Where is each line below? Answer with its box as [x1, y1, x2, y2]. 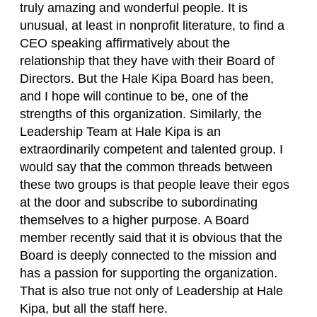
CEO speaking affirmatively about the [20, 36, 230, 51]
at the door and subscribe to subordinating [20, 195, 258, 210]
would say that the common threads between [20, 160, 272, 175]
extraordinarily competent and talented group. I [20, 142, 283, 157]
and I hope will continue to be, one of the [20, 89, 248, 104]
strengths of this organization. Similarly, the [20, 107, 262, 122]
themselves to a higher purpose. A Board [20, 213, 249, 228]
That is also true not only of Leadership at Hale [20, 284, 283, 299]
